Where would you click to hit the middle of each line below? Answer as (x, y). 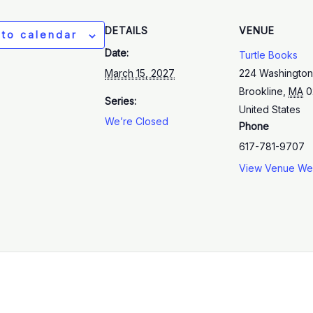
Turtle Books (268, 55)
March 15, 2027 (140, 73)
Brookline (261, 92)
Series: (121, 101)
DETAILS (126, 31)
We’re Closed (137, 122)
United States (270, 110)
